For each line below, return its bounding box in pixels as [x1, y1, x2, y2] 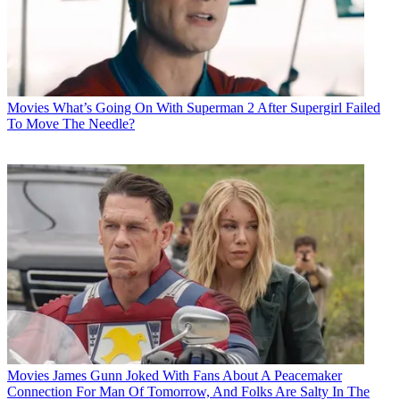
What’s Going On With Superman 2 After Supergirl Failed [53, 99, 380, 115]
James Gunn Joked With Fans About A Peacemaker [53, 368, 342, 384]
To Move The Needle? [7, 115, 135, 131]
